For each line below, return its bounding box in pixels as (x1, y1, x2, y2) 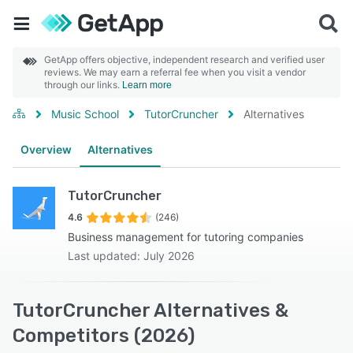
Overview (20, 143, 72, 156)
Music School (51, 107, 119, 121)
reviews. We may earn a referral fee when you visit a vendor (44, 66, 306, 78)
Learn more (122, 80, 172, 91)
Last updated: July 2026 (68, 249, 195, 262)
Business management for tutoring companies (68, 230, 303, 243)
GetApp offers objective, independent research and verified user (44, 54, 325, 65)
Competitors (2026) (13, 325, 195, 347)
